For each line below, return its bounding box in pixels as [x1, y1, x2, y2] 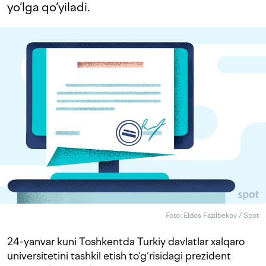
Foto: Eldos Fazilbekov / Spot [166, 211, 259, 220]
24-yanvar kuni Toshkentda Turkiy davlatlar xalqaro [7, 235, 245, 248]
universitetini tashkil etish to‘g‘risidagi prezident [7, 249, 231, 262]
